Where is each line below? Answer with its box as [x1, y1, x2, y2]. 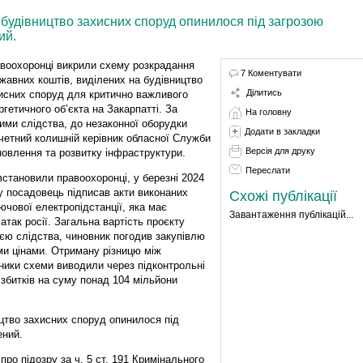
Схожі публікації [228, 187, 337, 204]
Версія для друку [245, 145, 315, 156]
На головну [245, 106, 292, 117]
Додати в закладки [244, 126, 320, 136]
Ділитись [246, 87, 282, 97]
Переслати [245, 164, 290, 175]
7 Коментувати [240, 67, 301, 78]
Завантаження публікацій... [228, 208, 353, 220]
